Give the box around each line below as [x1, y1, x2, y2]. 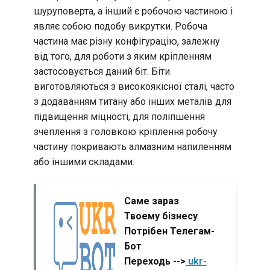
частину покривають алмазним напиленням [34, 140, 231, 152]
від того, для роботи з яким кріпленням [34, 50, 212, 62]
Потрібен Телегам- [124, 225, 215, 237]
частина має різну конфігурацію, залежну [34, 35, 220, 47]
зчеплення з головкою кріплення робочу [34, 125, 218, 137]
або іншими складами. [34, 155, 134, 168]
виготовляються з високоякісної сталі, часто [34, 80, 234, 92]
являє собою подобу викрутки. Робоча [34, 20, 207, 32]
